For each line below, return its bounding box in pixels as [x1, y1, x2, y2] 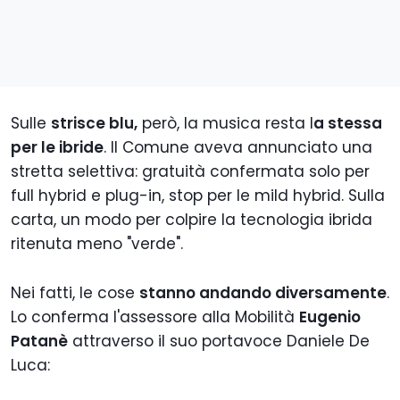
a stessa [313, 112, 382, 135]
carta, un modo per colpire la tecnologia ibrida [11, 209, 372, 231]
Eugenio [299, 306, 361, 329]
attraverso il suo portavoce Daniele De [68, 330, 370, 353]
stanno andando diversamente [139, 282, 387, 304]
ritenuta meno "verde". [11, 233, 183, 255]
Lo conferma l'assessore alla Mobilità [11, 306, 299, 329]
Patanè [11, 330, 68, 353]
